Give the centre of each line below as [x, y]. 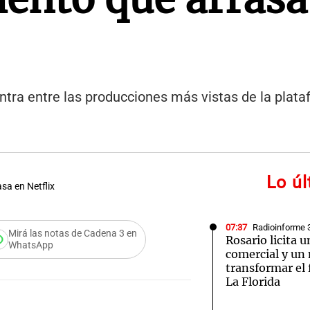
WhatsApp [31, 245]
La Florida [253, 282]
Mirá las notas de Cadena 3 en [73, 234]
